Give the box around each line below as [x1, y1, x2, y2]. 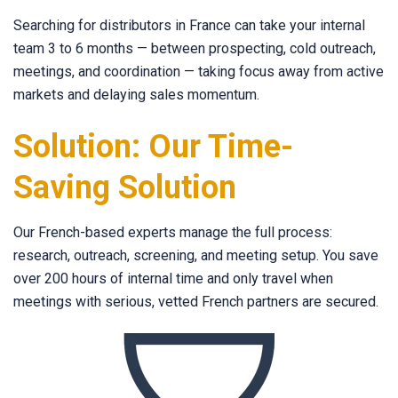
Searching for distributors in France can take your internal [13, 16, 365, 34]
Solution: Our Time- [13, 128, 293, 166]
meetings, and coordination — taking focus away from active [13, 62, 384, 80]
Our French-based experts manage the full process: [13, 224, 332, 242]
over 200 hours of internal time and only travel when [13, 270, 333, 288]
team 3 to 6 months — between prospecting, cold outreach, [13, 39, 376, 57]
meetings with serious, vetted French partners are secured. [13, 293, 378, 311]
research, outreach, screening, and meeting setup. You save [13, 247, 378, 265]
